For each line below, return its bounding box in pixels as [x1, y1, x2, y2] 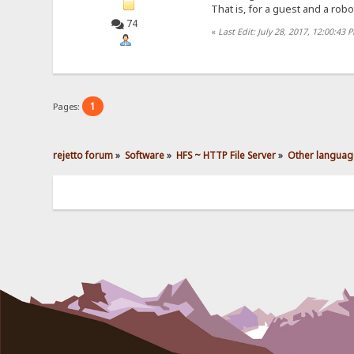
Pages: [53, 100, 83, 113]
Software [125, 148, 165, 161]
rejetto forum [53, 148, 114, 161]
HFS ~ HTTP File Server [176, 148, 277, 161]
